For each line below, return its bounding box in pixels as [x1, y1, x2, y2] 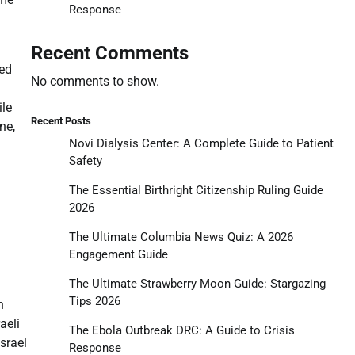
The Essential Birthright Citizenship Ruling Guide [68, 182, 323, 197]
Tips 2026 [68, 293, 120, 308]
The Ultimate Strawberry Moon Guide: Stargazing [68, 276, 326, 291]
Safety [68, 153, 102, 168]
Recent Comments [30, 41, 189, 64]
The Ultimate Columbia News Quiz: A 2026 [68, 229, 293, 244]
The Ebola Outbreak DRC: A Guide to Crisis [68, 323, 295, 338]
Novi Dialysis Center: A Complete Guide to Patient [68, 136, 334, 151]
